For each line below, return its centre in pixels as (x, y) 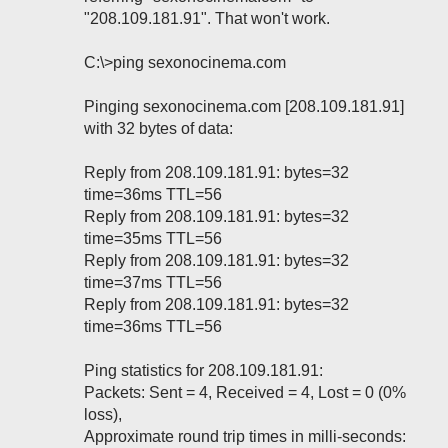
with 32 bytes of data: (158, 128)
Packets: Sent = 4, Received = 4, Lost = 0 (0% (245, 392)
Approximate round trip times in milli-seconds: (245, 436)
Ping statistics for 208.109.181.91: (203, 370)
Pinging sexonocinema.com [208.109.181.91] (244, 106)
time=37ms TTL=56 (153, 282)
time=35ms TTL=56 (153, 238)
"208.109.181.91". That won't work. (207, 18)
